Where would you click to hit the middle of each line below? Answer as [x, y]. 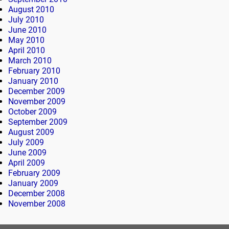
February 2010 [34, 71]
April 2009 [27, 163]
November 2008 [37, 204]
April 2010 [27, 51]
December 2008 [37, 194]
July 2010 [26, 20]
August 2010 [31, 10]
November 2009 [37, 102]
